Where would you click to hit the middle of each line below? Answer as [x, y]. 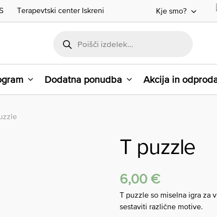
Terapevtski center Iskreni [61, 10]
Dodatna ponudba [83, 80]
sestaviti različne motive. [161, 207]
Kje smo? [171, 11]
